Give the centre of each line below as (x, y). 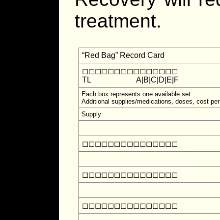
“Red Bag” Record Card (124, 55)
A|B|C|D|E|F (149, 80)
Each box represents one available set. (137, 94)
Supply (92, 114)
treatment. (118, 21)
